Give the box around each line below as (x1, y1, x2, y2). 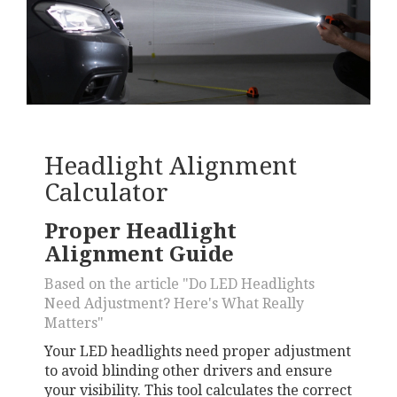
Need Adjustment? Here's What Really (44, 295, 304, 313)
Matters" (44, 315, 104, 332)
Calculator (44, 178, 168, 208)
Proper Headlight (44, 219, 237, 245)
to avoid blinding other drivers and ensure (44, 362, 332, 380)
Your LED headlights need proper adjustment (44, 343, 351, 361)
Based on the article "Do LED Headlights (44, 276, 315, 293)
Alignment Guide (44, 242, 234, 268)
